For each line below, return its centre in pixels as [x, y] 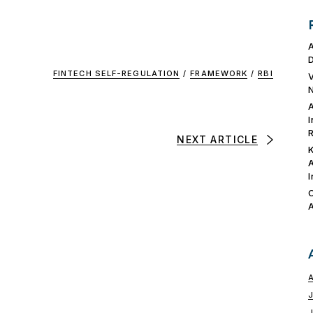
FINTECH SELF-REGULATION [116, 73]
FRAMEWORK [219, 73]
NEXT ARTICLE [218, 140]
